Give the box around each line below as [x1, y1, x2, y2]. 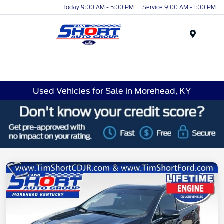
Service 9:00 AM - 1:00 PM [142, 3, 216, 11]
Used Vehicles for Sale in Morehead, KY [33, 86, 191, 96]
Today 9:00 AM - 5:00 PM [62, 3, 134, 11]
